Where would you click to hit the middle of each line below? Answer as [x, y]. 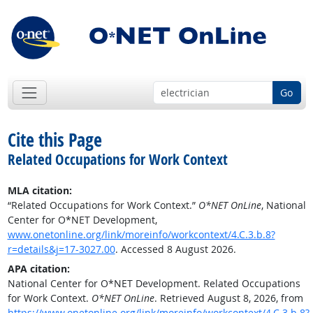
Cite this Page [54, 140]
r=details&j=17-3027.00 [61, 249]
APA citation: [38, 269]
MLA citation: [39, 191]
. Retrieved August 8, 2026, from [228, 298]
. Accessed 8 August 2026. [175, 249]
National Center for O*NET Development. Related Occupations [154, 284]
